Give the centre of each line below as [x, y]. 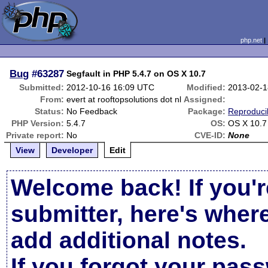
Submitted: [42, 87]
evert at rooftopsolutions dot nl [124, 99]
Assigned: [205, 99]
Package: [207, 111]
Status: [50, 111]
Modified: [206, 87]
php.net [251, 40]
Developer [72, 150]
